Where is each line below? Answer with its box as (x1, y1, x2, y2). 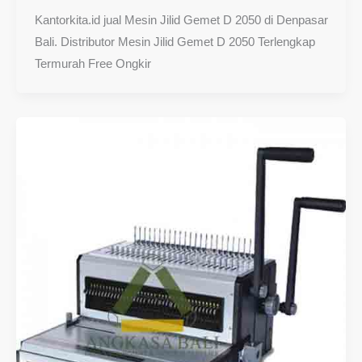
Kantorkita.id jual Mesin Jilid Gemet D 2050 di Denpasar (34, 13, 328, 27)
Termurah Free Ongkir (34, 57, 151, 71)
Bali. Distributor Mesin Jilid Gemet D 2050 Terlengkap (34, 35, 315, 49)
